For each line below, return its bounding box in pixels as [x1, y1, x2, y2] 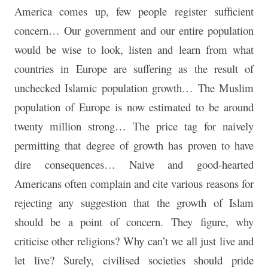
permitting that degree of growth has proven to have [14, 138, 254, 153]
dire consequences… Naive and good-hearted [14, 157, 254, 172]
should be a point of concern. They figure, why [14, 214, 254, 230]
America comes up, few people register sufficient [14, 4, 254, 19]
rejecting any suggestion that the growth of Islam [14, 195, 254, 211]
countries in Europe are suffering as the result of [14, 61, 254, 77]
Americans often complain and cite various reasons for [14, 176, 254, 191]
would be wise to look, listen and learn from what [14, 42, 254, 57]
